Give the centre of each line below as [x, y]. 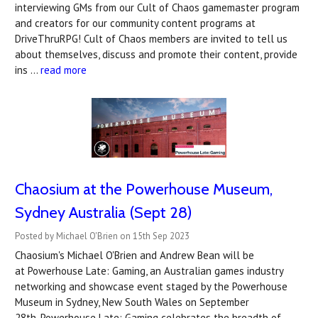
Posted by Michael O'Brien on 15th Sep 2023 [102, 236]
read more [64, 70]
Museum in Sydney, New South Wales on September [132, 302]
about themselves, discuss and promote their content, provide [156, 55]
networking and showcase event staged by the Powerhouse [151, 287]
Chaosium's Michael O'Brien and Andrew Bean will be [135, 256]
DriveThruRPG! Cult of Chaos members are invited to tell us [151, 39]
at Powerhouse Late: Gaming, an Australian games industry [149, 271]
